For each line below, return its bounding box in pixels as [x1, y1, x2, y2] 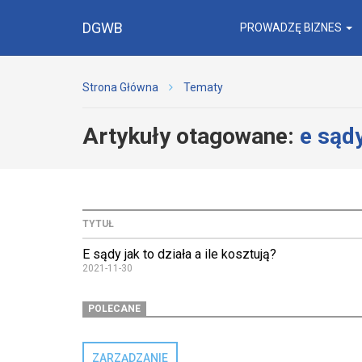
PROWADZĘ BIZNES [240, 21, 344, 34]
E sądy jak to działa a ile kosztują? [82, 246, 276, 262]
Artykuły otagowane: [82, 123, 300, 149]
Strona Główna [82, 81, 158, 94]
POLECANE [88, 303, 141, 314]
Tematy [183, 81, 223, 94]
